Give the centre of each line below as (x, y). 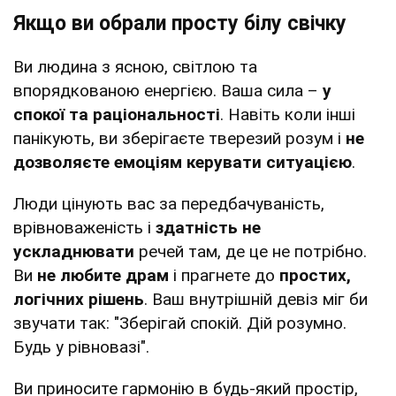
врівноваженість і (84, 227)
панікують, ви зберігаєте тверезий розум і (179, 138)
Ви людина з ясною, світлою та (135, 66)
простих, (315, 275)
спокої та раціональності (117, 114)
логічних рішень (79, 299)
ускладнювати (74, 251)
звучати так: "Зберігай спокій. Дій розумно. (180, 323)
